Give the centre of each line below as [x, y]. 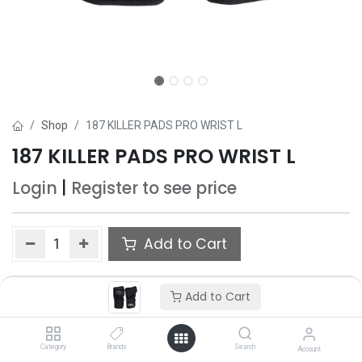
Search [245, 347]
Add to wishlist [71, 281]
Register [105, 188]
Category [53, 347]
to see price [189, 188]
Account [309, 349]
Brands [117, 347]
